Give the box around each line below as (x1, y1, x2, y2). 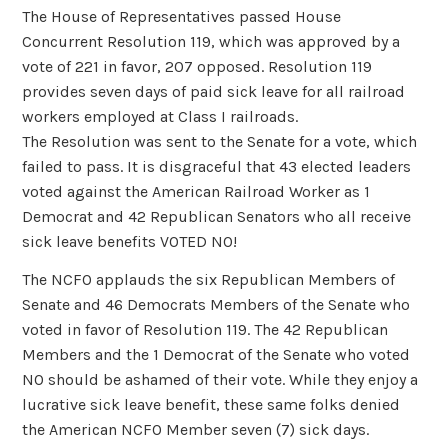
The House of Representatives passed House (22, 7, 342, 27)
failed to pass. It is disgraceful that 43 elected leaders (22, 157, 412, 177)
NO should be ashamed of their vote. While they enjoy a (22, 369, 419, 389)
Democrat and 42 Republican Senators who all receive (22, 207, 412, 227)
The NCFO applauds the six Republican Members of (22, 269, 396, 289)
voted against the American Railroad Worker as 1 (22, 182, 371, 202)
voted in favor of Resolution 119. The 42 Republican (22, 319, 389, 339)
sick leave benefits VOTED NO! (22, 232, 238, 252)
